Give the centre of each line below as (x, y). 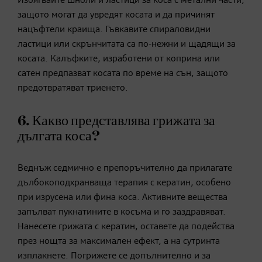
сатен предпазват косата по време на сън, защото (123, 73)
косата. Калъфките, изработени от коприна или (119, 59)
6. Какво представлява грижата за (116, 121)
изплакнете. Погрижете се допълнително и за (114, 256)
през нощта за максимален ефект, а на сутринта (119, 241)
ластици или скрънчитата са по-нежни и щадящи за (127, 44)
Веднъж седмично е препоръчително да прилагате (125, 168)
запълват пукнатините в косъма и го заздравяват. (122, 212)
